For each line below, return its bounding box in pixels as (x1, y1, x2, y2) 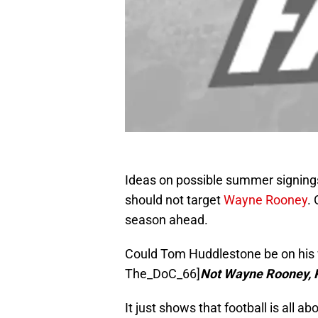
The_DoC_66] (125, 266, 200, 282)
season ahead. (125, 212, 208, 228)
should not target (125, 192, 224, 208)
